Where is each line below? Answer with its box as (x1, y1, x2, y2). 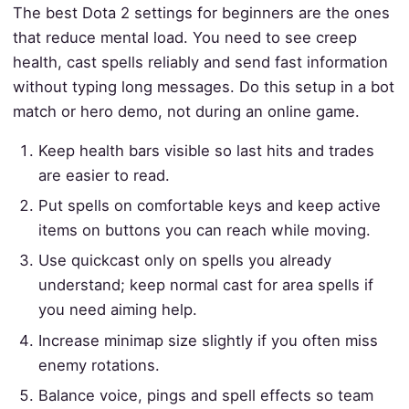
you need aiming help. (38, 300, 198, 320)
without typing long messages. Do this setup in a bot (12, 77, 394, 96)
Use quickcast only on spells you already (38, 251, 332, 270)
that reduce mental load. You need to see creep (12, 27, 357, 47)
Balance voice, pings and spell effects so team (38, 385, 374, 404)
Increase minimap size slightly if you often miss (38, 330, 379, 350)
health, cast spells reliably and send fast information (12, 52, 388, 71)
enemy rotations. (38, 355, 161, 374)
